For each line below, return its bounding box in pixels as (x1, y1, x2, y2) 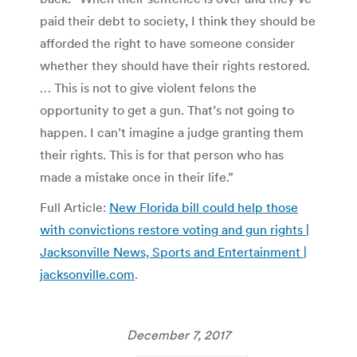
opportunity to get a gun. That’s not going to (40, 101, 294, 118)
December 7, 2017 (127, 326, 230, 343)
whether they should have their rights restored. (40, 57, 310, 73)
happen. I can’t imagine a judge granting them (40, 124, 304, 140)
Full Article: (40, 198, 109, 215)
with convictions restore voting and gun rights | (40, 221, 309, 237)
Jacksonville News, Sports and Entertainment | (40, 243, 307, 260)
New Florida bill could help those (109, 198, 298, 215)
